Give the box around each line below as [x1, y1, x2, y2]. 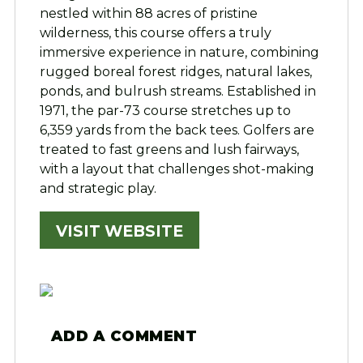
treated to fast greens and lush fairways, [39, 142, 299, 158]
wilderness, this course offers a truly [39, 25, 271, 41]
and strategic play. [39, 181, 156, 197]
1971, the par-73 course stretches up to [39, 103, 291, 119]
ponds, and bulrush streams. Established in [39, 83, 316, 100]
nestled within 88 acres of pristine [39, 6, 258, 22]
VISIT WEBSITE [56, 220, 184, 241]
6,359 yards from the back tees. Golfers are [39, 122, 314, 139]
